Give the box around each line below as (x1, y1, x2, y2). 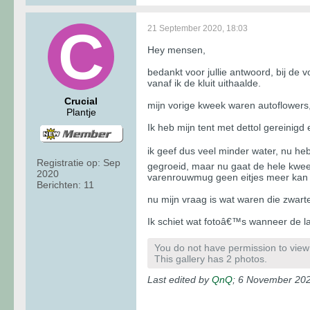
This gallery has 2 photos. (154, 253, 267, 264)
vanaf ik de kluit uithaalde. (147, 77, 261, 89)
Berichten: (37, 179, 81, 190)
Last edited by (147, 273, 212, 285)
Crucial (64, 95, 98, 107)
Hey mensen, (147, 44, 206, 55)
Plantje (66, 106, 96, 118)
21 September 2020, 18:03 (147, 23, 248, 33)
